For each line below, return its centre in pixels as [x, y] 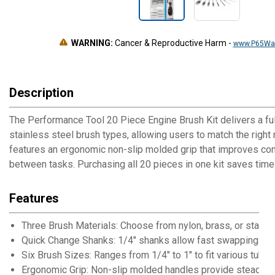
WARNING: [92, 43]
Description [41, 93]
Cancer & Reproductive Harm [170, 43]
